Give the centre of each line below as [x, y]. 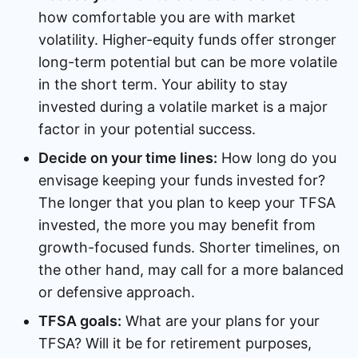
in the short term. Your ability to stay [163, 84]
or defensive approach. [117, 292]
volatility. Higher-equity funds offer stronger [187, 39]
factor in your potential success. [147, 129]
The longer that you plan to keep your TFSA [187, 202]
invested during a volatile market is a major [183, 106]
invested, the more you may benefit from [177, 225]
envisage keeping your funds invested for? [182, 180]
